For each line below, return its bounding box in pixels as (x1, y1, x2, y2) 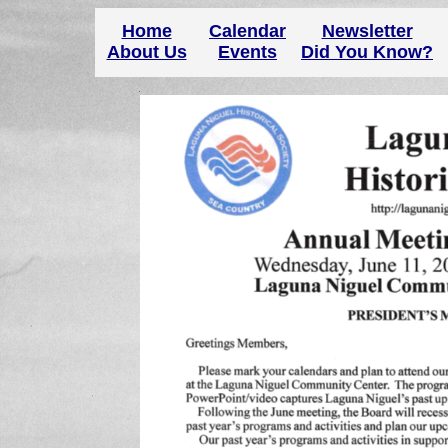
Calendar (209, 21, 286, 41)
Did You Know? (301, 42, 433, 62)
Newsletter (321, 21, 413, 41)
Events (218, 42, 277, 62)
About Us (106, 42, 187, 62)
